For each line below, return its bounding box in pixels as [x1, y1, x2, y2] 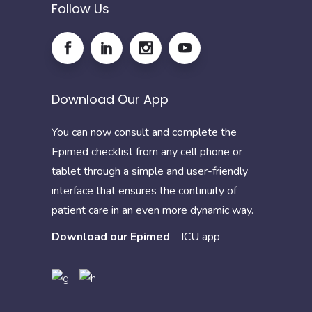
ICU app [181, 228, 223, 244]
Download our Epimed [52, 228, 170, 244]
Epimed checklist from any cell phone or [52, 143, 242, 159]
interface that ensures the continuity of [52, 182, 237, 198]
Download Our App [52, 90, 169, 108]
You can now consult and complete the [52, 124, 237, 140]
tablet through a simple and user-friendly [52, 163, 248, 179]
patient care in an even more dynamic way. [52, 202, 253, 218]
